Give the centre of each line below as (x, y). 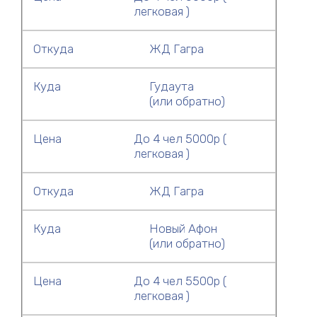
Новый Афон (183, 229)
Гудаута (171, 86)
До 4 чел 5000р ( (180, 139)
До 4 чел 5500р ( (180, 281)
